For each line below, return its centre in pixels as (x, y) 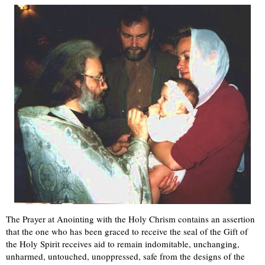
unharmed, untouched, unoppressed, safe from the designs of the (125, 256)
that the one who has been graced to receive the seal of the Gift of (127, 232)
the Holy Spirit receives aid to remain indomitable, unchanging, (123, 244)
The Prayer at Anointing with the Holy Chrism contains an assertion (130, 219)
